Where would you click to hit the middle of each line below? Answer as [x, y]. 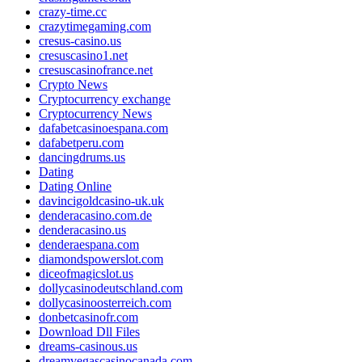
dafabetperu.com [81, 142]
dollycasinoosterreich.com [105, 302]
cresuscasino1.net [83, 55]
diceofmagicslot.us [86, 273]
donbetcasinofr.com [88, 317]
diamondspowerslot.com [101, 259]
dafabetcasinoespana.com [103, 128]
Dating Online [75, 186]
